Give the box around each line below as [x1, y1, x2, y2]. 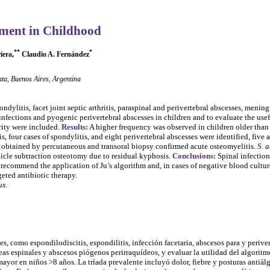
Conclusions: [172, 151, 216, 160]
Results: [61, 122, 88, 131]
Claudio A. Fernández [20, 50, 89, 58]
